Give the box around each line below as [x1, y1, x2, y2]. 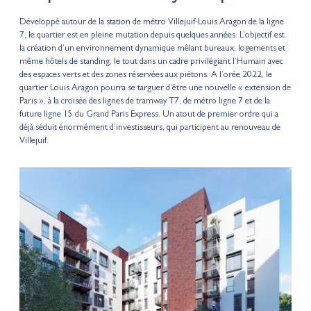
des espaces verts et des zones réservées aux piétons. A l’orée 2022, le [19, 71, 272, 81]
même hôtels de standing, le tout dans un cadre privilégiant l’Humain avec [19, 58, 283, 67]
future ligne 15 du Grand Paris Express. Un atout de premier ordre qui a [19, 110, 278, 120]
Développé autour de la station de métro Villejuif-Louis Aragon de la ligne [19, 18, 284, 28]
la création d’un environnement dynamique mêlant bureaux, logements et [19, 44, 285, 54]
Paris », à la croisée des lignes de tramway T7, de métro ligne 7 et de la [19, 97, 270, 107]
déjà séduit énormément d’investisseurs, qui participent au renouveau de [19, 124, 280, 133]
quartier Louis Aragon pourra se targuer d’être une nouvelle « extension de [19, 84, 291, 94]
